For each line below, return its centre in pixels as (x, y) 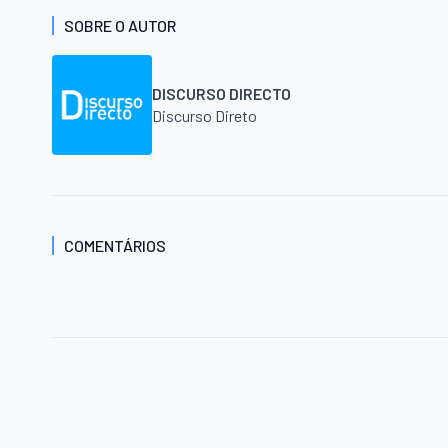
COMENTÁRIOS (115, 246)
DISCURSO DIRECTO (221, 94)
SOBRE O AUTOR (120, 26)
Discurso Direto (204, 116)
